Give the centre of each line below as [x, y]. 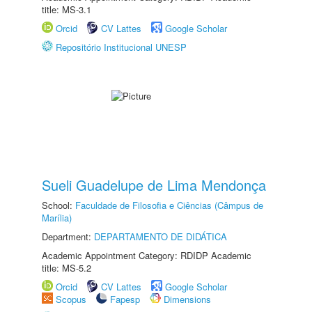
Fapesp [125, 299]
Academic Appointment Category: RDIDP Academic [147, 255]
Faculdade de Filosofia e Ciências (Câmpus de [169, 205]
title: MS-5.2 [67, 268]
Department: [68, 236]
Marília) [57, 218]
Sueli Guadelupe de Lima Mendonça [154, 185]
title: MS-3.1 [67, 9]
